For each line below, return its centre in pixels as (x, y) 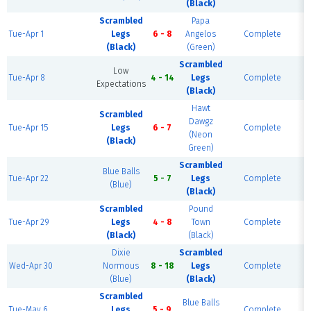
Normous (121, 266)
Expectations (121, 84)
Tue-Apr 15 (29, 128)
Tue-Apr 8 (27, 78)
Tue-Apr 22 (29, 178)
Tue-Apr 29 (30, 222)
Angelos (201, 34)
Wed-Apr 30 (31, 266)
